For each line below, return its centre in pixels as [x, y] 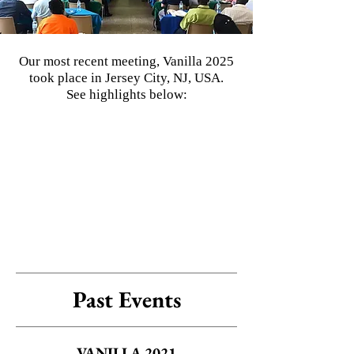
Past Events [126, 299]
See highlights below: [126, 94]
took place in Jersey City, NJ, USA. [126, 78]
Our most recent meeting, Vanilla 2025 [126, 61]
